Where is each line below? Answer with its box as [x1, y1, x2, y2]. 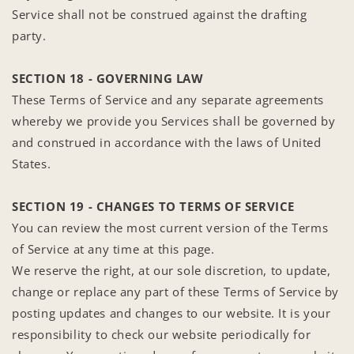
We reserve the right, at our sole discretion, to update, [12, 262, 331, 278]
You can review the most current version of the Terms [12, 219, 329, 235]
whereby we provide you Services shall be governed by [12, 112, 336, 129]
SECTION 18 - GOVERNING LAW [12, 70, 204, 86]
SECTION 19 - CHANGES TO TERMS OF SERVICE [12, 198, 295, 214]
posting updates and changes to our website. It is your [12, 304, 331, 321]
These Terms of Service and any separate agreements [12, 91, 325, 107]
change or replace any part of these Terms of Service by [12, 283, 340, 299]
